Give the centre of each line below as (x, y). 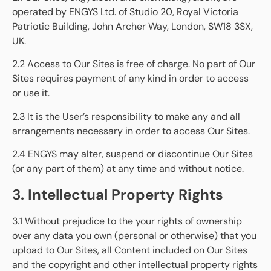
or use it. (31, 93)
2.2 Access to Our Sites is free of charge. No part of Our (134, 64)
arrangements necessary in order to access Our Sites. (131, 131)
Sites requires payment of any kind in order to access (130, 79)
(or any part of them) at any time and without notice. (128, 169)
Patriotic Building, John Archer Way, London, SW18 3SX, (132, 26)
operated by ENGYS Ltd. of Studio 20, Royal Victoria (125, 11)
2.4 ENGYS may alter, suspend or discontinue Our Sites (132, 154)
